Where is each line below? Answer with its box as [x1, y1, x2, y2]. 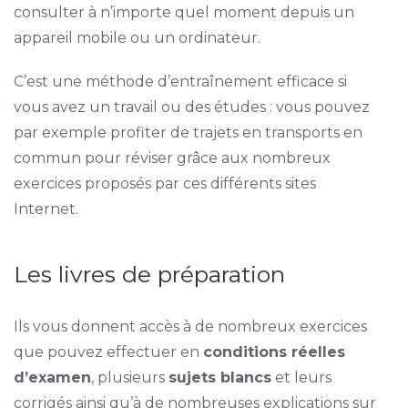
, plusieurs [90, 369, 168, 386]
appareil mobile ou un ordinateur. [13, 29, 260, 46]
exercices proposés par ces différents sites [13, 175, 316, 192]
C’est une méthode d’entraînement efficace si [13, 73, 347, 90]
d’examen [13, 369, 91, 386]
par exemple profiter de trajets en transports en [13, 124, 362, 141]
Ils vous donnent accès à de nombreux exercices [13, 318, 367, 335]
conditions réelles [202, 343, 345, 361]
